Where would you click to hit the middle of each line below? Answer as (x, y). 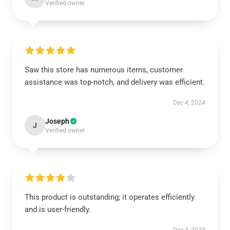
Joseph (57, 121)
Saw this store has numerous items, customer (104, 70)
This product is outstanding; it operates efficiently (110, 197)
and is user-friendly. (58, 209)
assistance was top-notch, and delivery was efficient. (115, 82)
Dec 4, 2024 (189, 103)
